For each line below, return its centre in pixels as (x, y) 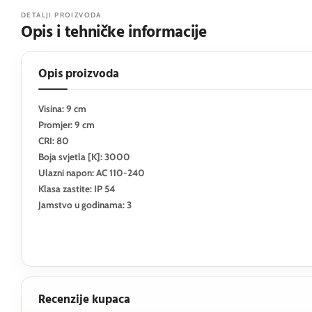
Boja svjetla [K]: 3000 (84, 157)
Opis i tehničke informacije (114, 33)
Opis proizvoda (79, 75)
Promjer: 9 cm (67, 125)
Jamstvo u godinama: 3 (85, 205)
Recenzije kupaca (84, 300)
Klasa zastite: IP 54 (77, 189)
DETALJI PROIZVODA (61, 15)
